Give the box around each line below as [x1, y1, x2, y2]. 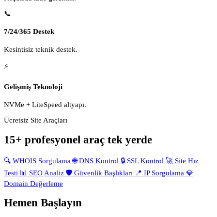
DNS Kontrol [77, 156, 121, 165]
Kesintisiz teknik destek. [4, 46, 77, 54]
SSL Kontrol [125, 156, 166, 165]
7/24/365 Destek [4, 28, 54, 36]
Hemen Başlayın [4, 197, 82, 209]
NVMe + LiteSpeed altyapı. [4, 101, 86, 109]
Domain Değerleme [4, 179, 63, 187]
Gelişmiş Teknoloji [4, 83, 62, 91]
